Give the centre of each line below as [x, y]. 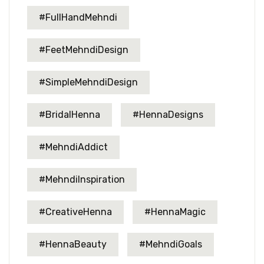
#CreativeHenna [75, 212]
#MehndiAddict [73, 147]
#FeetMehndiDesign [84, 49]
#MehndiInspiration [82, 179]
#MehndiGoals [171, 244]
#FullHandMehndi [78, 17]
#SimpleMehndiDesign [88, 82]
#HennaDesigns [168, 114]
